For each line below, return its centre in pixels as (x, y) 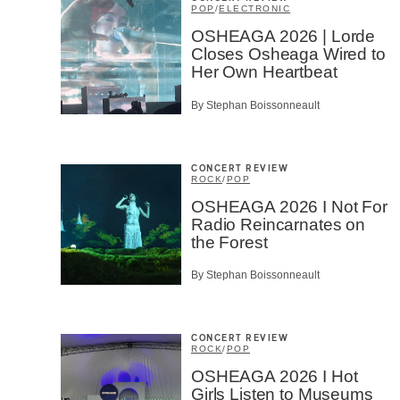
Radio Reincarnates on (278, 224)
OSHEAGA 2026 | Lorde (283, 37)
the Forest (229, 242)
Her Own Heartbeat (264, 72)
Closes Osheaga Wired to (288, 54)
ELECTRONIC (254, 9)
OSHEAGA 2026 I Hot (275, 376)
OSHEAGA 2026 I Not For (289, 206)
